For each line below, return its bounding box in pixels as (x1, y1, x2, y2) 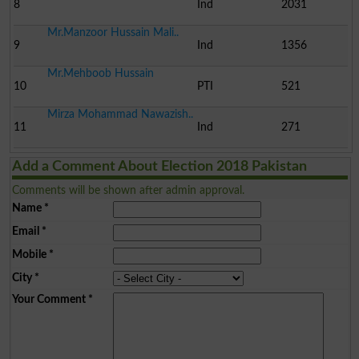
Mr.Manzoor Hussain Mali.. (46, 26, 179, 38)
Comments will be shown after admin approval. (11, 184, 244, 196)
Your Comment (11, 292, 86, 305)
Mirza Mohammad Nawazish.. (46, 107, 193, 120)
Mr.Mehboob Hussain (46, 67, 154, 79)
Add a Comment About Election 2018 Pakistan (11, 159, 307, 174)
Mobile (11, 248, 46, 260)
